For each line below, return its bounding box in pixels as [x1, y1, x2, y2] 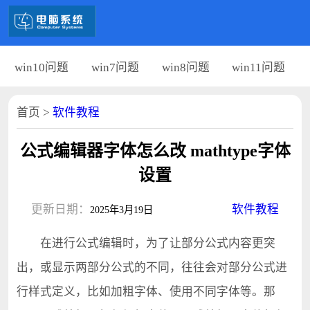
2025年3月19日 [89, 204, 153, 216]
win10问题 [14, 60, 69, 74]
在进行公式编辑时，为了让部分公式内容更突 [16, 236, 275, 250]
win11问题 [232, 60, 286, 74]
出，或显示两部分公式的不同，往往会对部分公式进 [16, 260, 287, 274]
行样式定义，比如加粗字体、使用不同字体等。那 [16, 284, 275, 298]
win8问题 [161, 60, 210, 74]
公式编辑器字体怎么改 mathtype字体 [19, 142, 291, 161]
